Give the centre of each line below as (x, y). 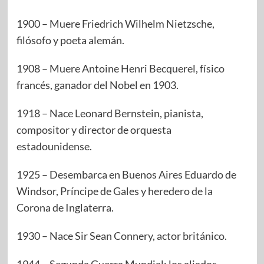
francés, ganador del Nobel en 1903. (97, 85)
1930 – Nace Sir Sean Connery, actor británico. (121, 236)
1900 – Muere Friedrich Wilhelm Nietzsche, (115, 24)
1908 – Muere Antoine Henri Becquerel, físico (120, 69)
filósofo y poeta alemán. (70, 40)
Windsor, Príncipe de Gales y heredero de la (114, 191)
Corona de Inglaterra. (65, 208)
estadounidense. (54, 146)
